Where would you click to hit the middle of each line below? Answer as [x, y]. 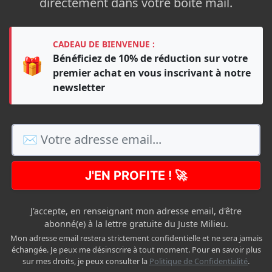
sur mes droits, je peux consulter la [86, 261]
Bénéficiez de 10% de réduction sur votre [150, 58]
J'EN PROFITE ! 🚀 [136, 175]
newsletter [79, 87]
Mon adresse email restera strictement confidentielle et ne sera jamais [136, 238]
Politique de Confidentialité [199, 261]
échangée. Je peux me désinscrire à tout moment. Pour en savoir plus [136, 249]
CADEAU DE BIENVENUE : [104, 44]
